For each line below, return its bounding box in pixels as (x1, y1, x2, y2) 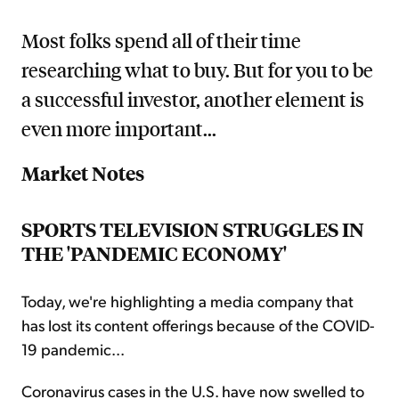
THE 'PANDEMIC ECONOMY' (21, 240, 287, 267)
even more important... (21, 116, 216, 142)
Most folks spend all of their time (21, 28, 301, 53)
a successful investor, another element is (21, 86, 364, 112)
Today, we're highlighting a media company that (21, 290, 354, 312)
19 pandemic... (21, 338, 125, 360)
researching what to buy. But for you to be (21, 57, 373, 83)
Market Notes (21, 160, 144, 187)
